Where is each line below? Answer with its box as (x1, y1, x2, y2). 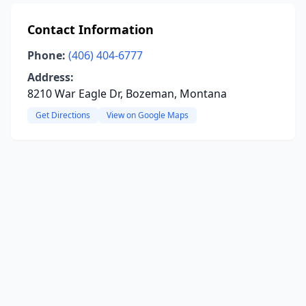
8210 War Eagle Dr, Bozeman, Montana (27, 86, 227, 101)
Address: (27, 70, 74, 85)
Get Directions (36, 109, 90, 121)
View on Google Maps (107, 109, 189, 121)
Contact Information (27, 21, 154, 38)
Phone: (27, 48, 66, 63)
